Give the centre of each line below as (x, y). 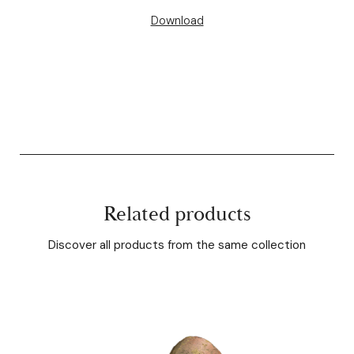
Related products (177, 214)
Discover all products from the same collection (177, 245)
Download (177, 21)
